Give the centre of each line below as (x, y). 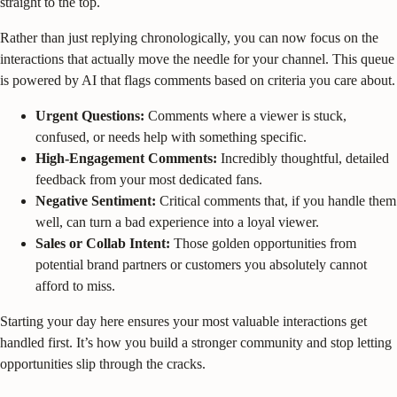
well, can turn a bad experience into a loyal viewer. (177, 222)
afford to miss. (75, 285)
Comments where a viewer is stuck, (245, 115)
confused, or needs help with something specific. (171, 136)
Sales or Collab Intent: (103, 243)
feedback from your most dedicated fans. (149, 179)
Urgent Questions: (90, 115)
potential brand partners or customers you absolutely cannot (201, 264)
